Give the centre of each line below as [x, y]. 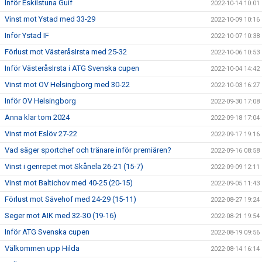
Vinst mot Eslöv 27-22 [41, 133]
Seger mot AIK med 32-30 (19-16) [61, 215]
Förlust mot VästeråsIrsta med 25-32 [66, 51]
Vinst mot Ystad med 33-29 [50, 19]
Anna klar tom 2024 [37, 117]
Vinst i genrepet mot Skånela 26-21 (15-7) [74, 166]
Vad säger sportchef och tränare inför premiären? [88, 150]
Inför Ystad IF [27, 35]
